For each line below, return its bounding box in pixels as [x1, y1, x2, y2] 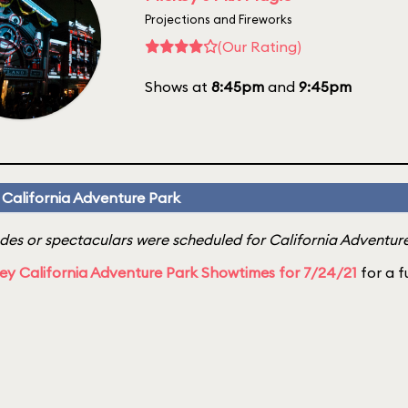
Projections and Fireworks [145, 11, 292, 26]
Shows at [145, 76, 211, 96]
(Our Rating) [218, 36, 301, 56]
